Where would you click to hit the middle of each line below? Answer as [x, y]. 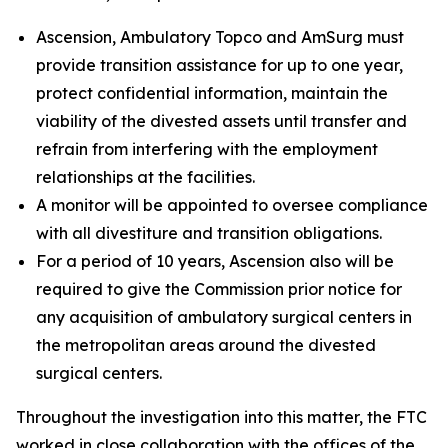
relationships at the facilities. [145, 177]
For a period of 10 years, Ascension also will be [215, 261]
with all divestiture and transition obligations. [209, 233]
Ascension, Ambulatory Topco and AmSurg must [220, 37]
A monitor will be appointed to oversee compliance [232, 205]
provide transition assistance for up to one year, [219, 65]
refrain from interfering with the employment [207, 149]
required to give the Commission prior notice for [219, 289]
